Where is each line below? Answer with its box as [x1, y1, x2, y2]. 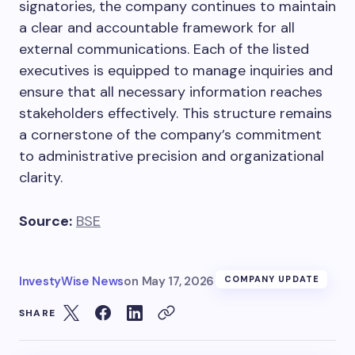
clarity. [19, 167, 63, 187]
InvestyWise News [19, 273, 124, 289]
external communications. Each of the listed [19, 39, 309, 59]
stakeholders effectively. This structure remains [19, 103, 332, 123]
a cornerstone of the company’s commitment [19, 124, 322, 144]
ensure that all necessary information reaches [19, 82, 323, 101]
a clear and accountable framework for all [19, 17, 295, 37]
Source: [19, 211, 72, 231]
